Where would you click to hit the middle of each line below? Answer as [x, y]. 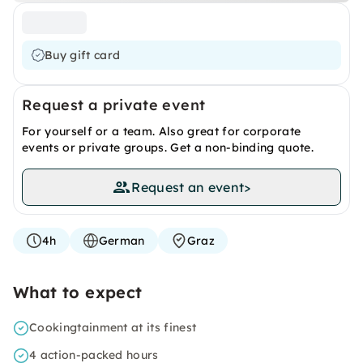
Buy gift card [83, 55]
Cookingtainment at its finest [113, 327]
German [122, 241]
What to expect [78, 292]
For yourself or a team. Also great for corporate [162, 131]
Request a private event [114, 105]
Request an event [188, 187]
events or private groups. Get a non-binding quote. [168, 147]
